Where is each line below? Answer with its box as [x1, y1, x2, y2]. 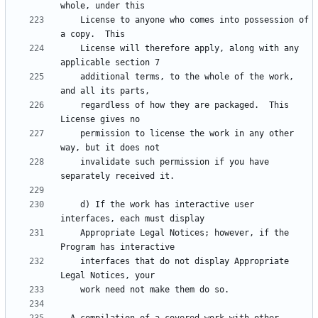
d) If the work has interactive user [60, 199, 80, 210]
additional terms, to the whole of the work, [60, 72, 80, 82]
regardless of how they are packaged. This [60, 100, 80, 111]
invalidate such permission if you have [60, 157, 80, 168]
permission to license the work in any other [60, 128, 80, 139]
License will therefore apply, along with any [60, 43, 80, 54]
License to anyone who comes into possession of [60, 15, 80, 26]
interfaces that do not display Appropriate [60, 256, 80, 267]
